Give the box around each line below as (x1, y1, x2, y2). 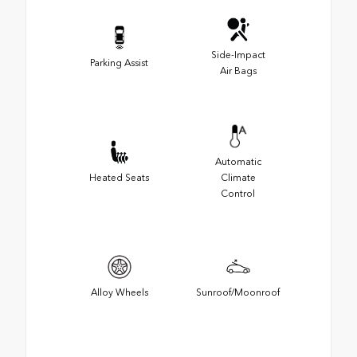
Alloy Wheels (90, 286, 148, 298)
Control (221, 187, 255, 199)
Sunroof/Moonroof (196, 286, 280, 298)
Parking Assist (90, 57, 148, 69)
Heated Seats (89, 171, 149, 183)
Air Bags (219, 65, 257, 76)
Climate (220, 171, 256, 183)
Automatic (214, 155, 261, 167)
